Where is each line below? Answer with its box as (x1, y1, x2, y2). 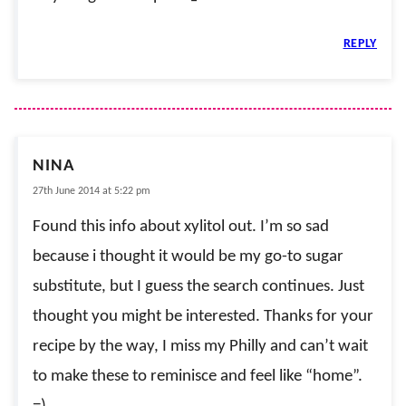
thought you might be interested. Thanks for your (33, 307, 373, 325)
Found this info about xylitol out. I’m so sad (33, 217, 329, 236)
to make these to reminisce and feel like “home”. (33, 367, 362, 385)
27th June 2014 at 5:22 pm (33, 185, 150, 197)
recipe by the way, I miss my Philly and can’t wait (33, 337, 368, 355)
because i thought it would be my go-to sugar (33, 247, 343, 266)
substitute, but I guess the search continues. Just (33, 277, 364, 295)
